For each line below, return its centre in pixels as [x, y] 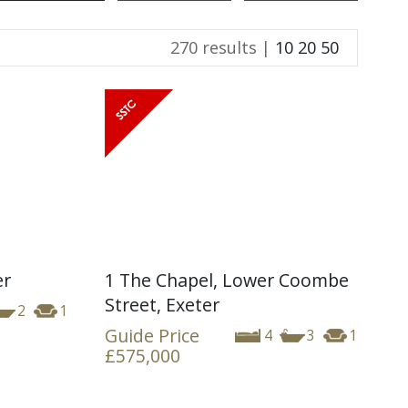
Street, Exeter [162, 304]
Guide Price [152, 335]
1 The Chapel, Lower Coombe [226, 280]
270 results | [223, 47]
